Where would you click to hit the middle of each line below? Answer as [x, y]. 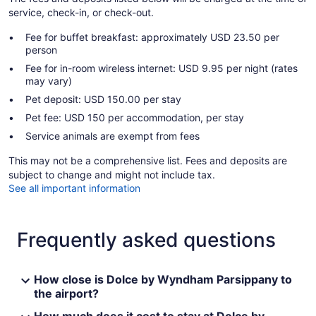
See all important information [74, 188]
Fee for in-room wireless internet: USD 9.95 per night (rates [162, 68]
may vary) [49, 81]
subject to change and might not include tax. [112, 175]
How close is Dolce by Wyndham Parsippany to [163, 280]
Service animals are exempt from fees [113, 136]
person [41, 50]
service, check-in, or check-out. [81, 13]
